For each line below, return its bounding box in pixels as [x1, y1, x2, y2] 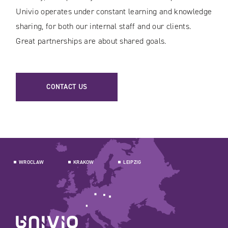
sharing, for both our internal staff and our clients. [16, 21, 191, 32]
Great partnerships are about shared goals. [16, 36, 166, 47]
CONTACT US [46, 82, 88, 92]
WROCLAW [19, 159, 44, 166]
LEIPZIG [123, 159, 141, 166]
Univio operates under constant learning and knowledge [16, 6, 212, 17]
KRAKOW [73, 159, 94, 166]
